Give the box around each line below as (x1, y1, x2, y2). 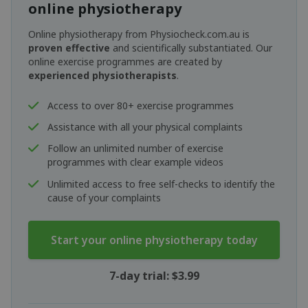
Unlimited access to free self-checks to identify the (47, 177, 276, 190)
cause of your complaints (47, 190, 162, 204)
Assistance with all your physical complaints (47, 120, 243, 133)
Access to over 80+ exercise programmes (47, 98, 234, 112)
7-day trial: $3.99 (109, 268, 199, 284)
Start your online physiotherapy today (50, 232, 258, 248)
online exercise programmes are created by (28, 55, 222, 69)
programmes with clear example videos (47, 155, 224, 169)
